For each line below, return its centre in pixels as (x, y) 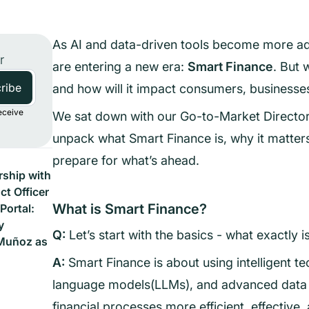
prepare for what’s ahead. (126, 160)
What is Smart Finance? (130, 209)
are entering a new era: (120, 67)
